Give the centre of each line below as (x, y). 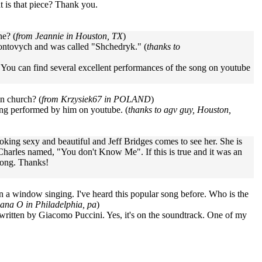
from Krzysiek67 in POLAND (96, 99)
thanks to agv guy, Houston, (180, 110)
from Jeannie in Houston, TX (69, 36)
